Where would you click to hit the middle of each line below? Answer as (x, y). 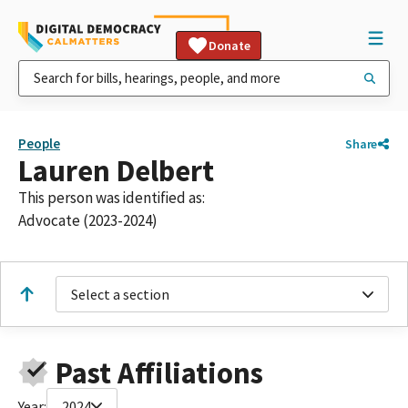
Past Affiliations (159, 372)
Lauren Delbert (116, 171)
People (39, 143)
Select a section (120, 294)
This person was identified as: (112, 198)
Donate (229, 46)
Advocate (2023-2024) (88, 220)
